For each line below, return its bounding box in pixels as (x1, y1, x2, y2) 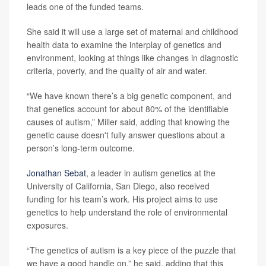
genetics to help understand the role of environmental (27, 206, 227, 218)
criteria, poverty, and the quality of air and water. (27, 65, 207, 77)
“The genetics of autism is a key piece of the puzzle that (27, 244, 236, 256)
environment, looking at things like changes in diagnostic (27, 52, 238, 64)
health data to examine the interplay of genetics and (27, 39, 221, 50)
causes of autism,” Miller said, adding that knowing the (27, 116, 230, 128)
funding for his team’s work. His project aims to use (27, 193, 218, 205)
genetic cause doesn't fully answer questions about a (27, 129, 225, 141)
